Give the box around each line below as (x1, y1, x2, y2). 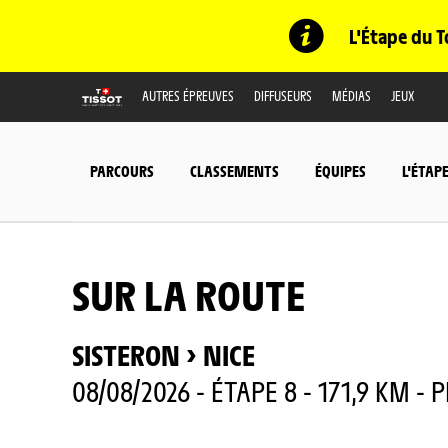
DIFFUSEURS (254, 86, 312, 104)
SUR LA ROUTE (72, 267, 305, 320)
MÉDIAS (332, 86, 371, 104)
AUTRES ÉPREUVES (142, 86, 234, 104)
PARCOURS (90, 161, 154, 181)
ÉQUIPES (315, 161, 366, 181)
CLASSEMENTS (190, 161, 279, 181)
